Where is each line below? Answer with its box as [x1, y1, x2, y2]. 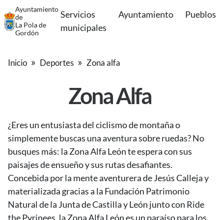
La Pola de [15, 21, 46, 29]
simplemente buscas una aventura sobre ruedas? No [8, 133, 204, 143]
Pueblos [185, 9, 216, 20]
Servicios [60, 9, 95, 20]
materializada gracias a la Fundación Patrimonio [8, 186, 190, 196]
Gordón [15, 28, 39, 37]
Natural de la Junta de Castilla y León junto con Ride [8, 199, 204, 210]
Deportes [40, 57, 74, 68]
